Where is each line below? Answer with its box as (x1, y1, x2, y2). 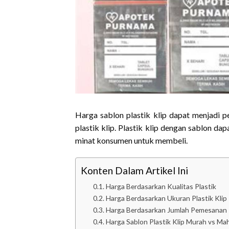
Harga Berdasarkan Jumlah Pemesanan (105, 205, 227, 214)
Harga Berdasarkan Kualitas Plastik (105, 181, 216, 191)
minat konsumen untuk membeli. (75, 135, 188, 145)
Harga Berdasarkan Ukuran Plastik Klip (105, 193, 227, 202)
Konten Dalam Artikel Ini (81, 165, 188, 177)
